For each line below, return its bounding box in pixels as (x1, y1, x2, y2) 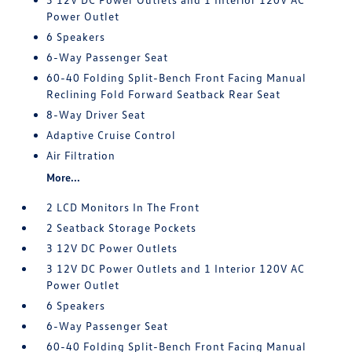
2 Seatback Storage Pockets (46, 221, 197, 235)
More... (46, 170, 81, 185)
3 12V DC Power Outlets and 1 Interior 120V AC (46, 262, 306, 276)
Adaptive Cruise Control (46, 128, 177, 142)
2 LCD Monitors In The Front (46, 200, 200, 214)
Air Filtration (46, 148, 116, 163)
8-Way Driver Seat (46, 108, 146, 122)
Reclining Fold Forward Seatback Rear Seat (46, 87, 281, 101)
